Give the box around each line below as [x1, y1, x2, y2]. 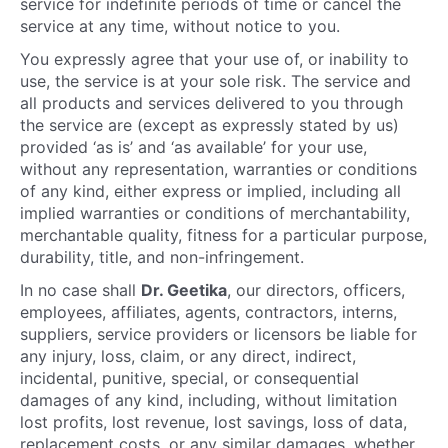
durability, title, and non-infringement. [20, 247, 304, 267]
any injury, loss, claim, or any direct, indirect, [20, 346, 356, 366]
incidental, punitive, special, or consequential [20, 368, 359, 388]
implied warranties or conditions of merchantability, [20, 203, 410, 223]
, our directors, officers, [227, 280, 405, 300]
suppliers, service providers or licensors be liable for [20, 324, 417, 344]
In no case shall [20, 280, 141, 300]
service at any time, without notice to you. [20, 16, 340, 36]
